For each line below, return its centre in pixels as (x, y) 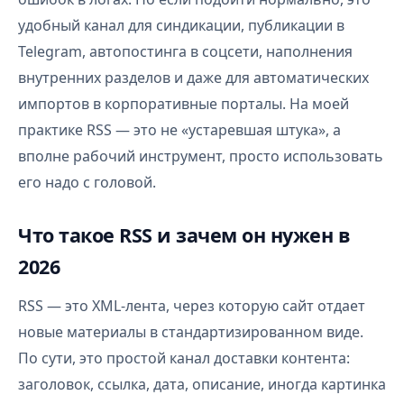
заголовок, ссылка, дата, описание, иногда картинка (202, 384)
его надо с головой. (87, 182)
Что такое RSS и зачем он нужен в (184, 235)
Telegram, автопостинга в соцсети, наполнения (185, 51)
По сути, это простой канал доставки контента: (184, 358)
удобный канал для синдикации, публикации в (181, 25)
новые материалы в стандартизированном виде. (191, 332)
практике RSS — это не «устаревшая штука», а (179, 130)
